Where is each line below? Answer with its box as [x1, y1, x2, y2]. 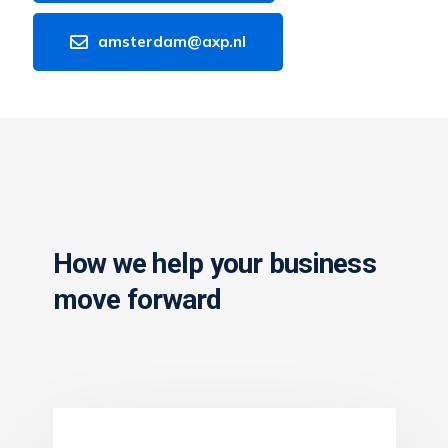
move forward [52, 282, 222, 316]
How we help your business [52, 246, 376, 280]
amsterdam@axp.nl [97, 31, 246, 51]
